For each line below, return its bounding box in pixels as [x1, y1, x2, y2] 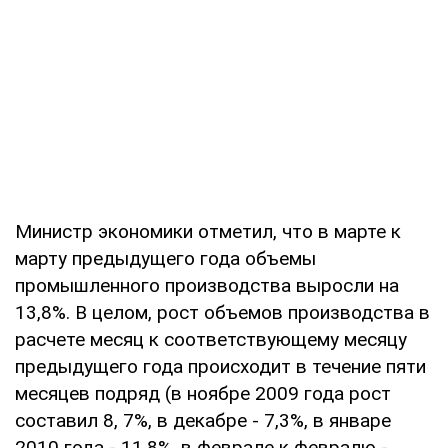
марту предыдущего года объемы [15, 246, 316, 270]
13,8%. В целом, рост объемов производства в [15, 300, 430, 324]
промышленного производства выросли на [15, 273, 399, 297]
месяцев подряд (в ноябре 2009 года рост [15, 381, 391, 405]
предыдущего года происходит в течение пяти [15, 354, 426, 378]
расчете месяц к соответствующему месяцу [15, 327, 407, 351]
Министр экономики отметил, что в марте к [15, 219, 401, 243]
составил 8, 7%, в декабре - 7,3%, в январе [15, 408, 391, 432]
